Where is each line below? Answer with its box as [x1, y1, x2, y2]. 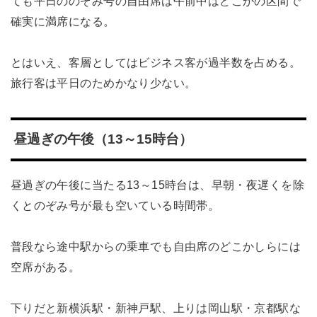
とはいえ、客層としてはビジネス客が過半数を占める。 [10, 55, 301, 69]
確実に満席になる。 [10, 14, 115, 28]
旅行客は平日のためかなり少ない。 [10, 76, 197, 89]
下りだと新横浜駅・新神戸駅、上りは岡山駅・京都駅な [10, 301, 301, 314]
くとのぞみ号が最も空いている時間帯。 [10, 199, 220, 212]
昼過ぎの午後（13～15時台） [13, 131, 192, 146]
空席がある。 [10, 260, 81, 274]
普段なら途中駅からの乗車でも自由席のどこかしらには [10, 240, 301, 253]
